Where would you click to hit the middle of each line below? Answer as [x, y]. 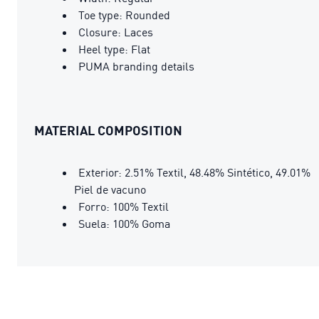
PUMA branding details [136, 66]
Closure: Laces [116, 32]
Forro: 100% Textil [124, 206]
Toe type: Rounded [124, 15]
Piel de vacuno [110, 189]
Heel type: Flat [114, 49]
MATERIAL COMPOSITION [108, 130]
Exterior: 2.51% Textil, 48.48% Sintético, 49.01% [194, 172]
